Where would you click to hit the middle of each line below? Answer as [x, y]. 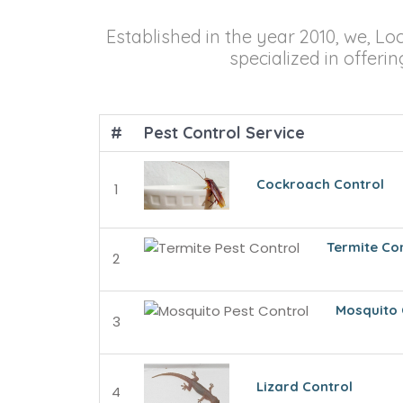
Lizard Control [304, 386]
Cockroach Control [320, 184]
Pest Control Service [224, 132]
